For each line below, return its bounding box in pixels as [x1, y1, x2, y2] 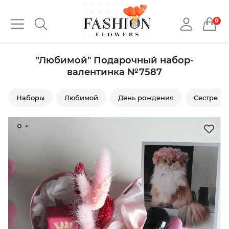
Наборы [16, 94, 44, 102]
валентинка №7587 [67, 66, 162, 78]
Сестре [194, 94, 218, 102]
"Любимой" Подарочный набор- [35, 55, 194, 66]
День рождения [118, 94, 174, 102]
